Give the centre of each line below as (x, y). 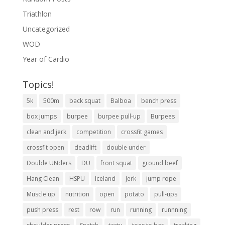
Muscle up (41, 194)
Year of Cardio (46, 59)
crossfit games (142, 132)
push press (42, 209)
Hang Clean (43, 178)
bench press (158, 100)
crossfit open (45, 147)
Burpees (162, 116)
